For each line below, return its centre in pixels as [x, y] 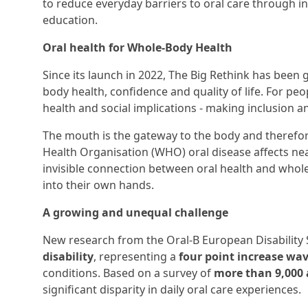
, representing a [136, 256]
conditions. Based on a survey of [128, 273]
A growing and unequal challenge [135, 212]
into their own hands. [98, 185]
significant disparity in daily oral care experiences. [172, 289]
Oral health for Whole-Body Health [137, 47]
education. [70, 20]
